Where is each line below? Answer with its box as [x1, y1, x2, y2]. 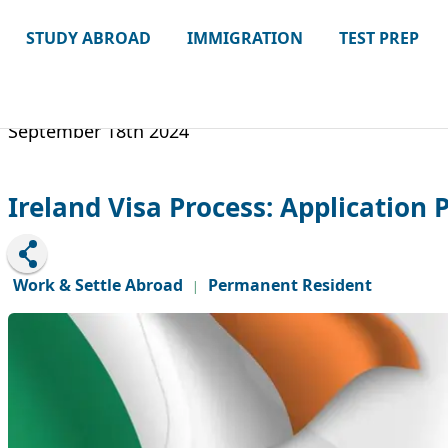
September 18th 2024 [8, 119, 189, 143]
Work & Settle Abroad [13, 274, 183, 296]
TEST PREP [339, 27, 420, 49]
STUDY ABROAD [26, 27, 152, 49]
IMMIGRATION [187, 27, 304, 49]
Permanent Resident [208, 274, 372, 296]
